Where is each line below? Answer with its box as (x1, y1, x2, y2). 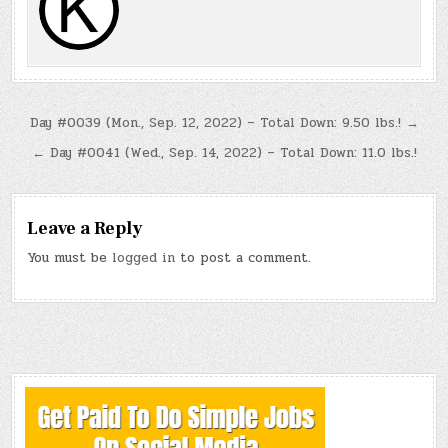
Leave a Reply (27, 217, 143, 241)
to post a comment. (175, 248, 312, 269)
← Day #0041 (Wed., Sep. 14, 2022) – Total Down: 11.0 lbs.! (31, 143, 417, 164)
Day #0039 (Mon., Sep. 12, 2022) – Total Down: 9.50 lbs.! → (29, 113, 419, 134)
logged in (112, 248, 176, 269)
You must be (27, 248, 113, 269)
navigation (10, 136, 150, 173)
